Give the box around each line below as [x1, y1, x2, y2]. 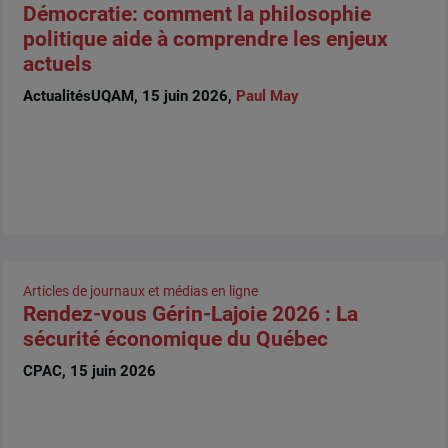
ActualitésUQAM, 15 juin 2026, [22, 86, 236, 105]
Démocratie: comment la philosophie [22, 2, 371, 27]
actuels [22, 52, 92, 77]
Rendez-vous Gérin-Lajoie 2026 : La [22, 302, 358, 327]
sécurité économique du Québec [22, 327, 328, 352]
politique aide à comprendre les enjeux [22, 27, 388, 52]
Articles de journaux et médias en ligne [22, 283, 258, 300]
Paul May [235, 86, 299, 105]
